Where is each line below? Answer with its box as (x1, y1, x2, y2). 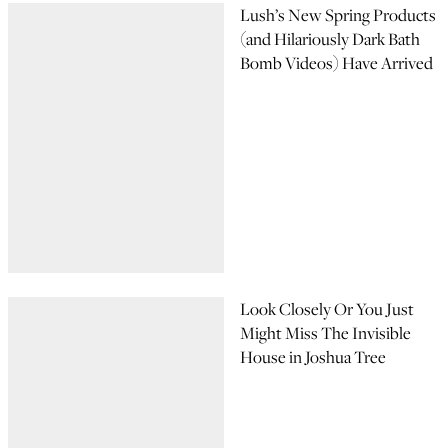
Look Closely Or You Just (240, 297, 414, 321)
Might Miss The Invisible (240, 321, 411, 345)
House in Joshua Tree (240, 345, 386, 369)
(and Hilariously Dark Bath (240, 27, 420, 51)
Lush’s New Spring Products (240, 3, 436, 27)
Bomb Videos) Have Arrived (240, 51, 433, 75)
